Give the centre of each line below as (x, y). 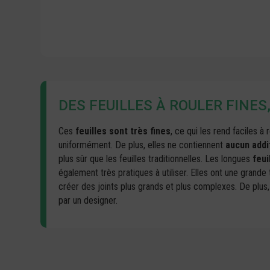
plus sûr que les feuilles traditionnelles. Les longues (156, 159)
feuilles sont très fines (123, 131)
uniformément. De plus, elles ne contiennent (142, 145)
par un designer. (88, 201)
